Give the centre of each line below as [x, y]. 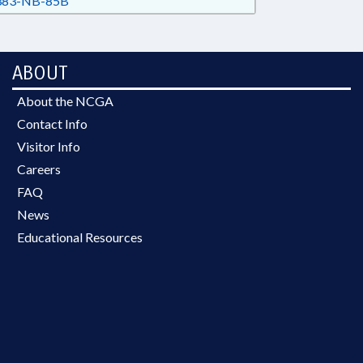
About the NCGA [65, 101]
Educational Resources [80, 237]
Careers [39, 169]
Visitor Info [49, 146]
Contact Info [52, 124]
